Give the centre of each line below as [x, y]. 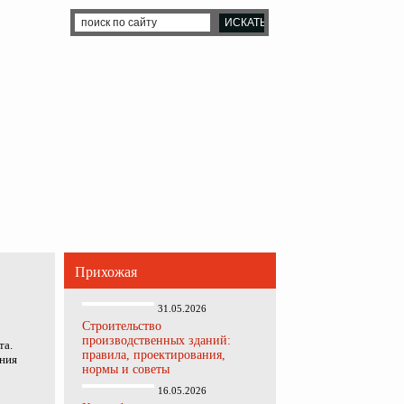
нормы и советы [126, 369]
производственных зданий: [156, 340]
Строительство [122, 326]
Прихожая [106, 272]
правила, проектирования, [154, 355]
